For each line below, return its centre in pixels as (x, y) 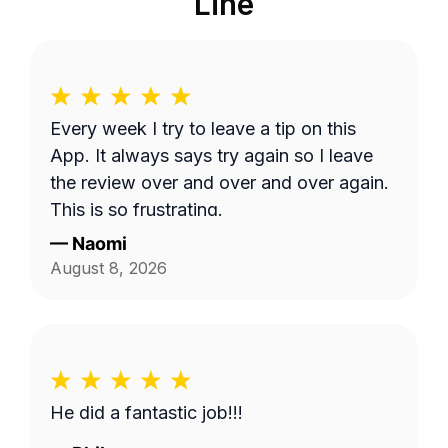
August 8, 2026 (108, 267)
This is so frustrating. (136, 209)
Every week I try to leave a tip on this (203, 128)
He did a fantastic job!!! (146, 412)
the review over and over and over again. (219, 182)
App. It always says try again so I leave (211, 155)
